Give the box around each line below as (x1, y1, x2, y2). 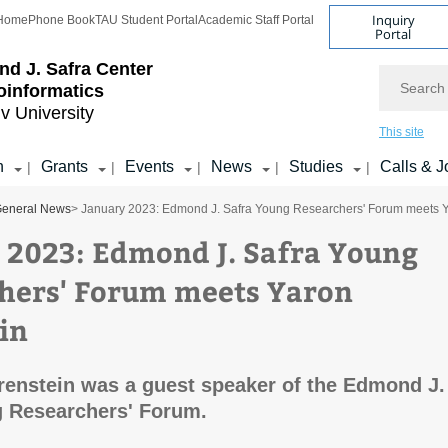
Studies (289, 158, 343, 175)
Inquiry (371, 10, 415, 29)
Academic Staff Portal (198, 13, 314, 27)
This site (379, 125, 424, 139)
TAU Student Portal (95, 13, 198, 27)
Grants (41, 158, 88, 175)
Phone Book (28, 13, 95, 27)
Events (125, 158, 174, 175)
